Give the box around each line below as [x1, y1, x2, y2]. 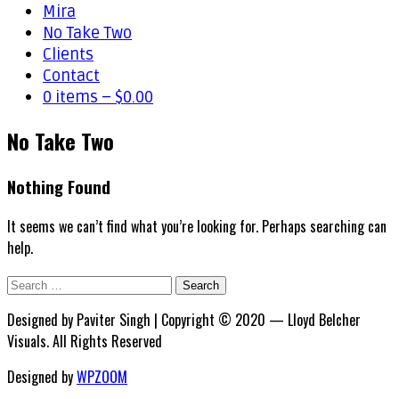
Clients [43, 45, 94, 64]
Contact [43, 66, 100, 85]
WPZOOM [77, 365, 127, 387]
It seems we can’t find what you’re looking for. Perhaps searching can [7, 215, 387, 237]
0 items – [43, 87, 115, 107]
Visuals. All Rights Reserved [7, 330, 162, 352]
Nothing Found [7, 174, 110, 199]
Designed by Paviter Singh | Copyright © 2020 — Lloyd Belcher [7, 308, 361, 330]
